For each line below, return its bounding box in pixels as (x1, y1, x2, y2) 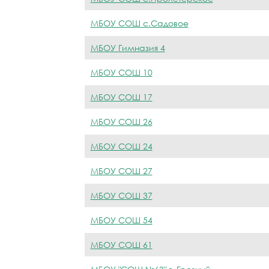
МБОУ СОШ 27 (90, 165, 153, 177)
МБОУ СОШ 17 (90, 91, 153, 103)
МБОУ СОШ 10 (90, 66, 153, 78)
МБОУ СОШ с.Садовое (90, 17, 189, 29)
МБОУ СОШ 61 (90, 238, 153, 250)
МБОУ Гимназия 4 (90, 41, 165, 53)
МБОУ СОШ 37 (90, 189, 153, 201)
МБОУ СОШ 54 (90, 214, 153, 226)
